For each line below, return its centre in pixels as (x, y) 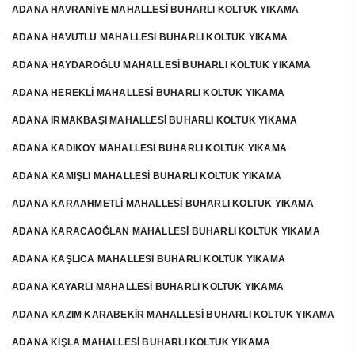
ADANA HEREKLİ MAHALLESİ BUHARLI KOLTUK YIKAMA (148, 93)
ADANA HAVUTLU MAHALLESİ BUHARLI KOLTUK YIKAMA (150, 37)
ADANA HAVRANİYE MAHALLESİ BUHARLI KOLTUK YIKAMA (156, 10)
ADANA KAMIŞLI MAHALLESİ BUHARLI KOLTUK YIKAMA (147, 176)
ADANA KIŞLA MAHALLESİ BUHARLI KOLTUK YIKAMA (141, 342)
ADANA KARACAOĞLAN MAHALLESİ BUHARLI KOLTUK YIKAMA (166, 231)
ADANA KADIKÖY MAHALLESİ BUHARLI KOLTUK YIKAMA (149, 148)
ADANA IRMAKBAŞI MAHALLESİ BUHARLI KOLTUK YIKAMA (155, 120)
